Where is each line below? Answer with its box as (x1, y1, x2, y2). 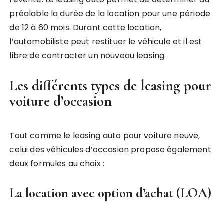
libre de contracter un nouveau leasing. (9, 49, 166, 61)
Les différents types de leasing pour (9, 76, 212, 94)
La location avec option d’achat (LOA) (9, 184, 212, 201)
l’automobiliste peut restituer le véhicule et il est (9, 35, 202, 47)
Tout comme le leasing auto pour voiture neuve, (9, 129, 200, 141)
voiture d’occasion (9, 92, 112, 110)
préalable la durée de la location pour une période (9, 7, 210, 19)
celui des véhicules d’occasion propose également (9, 143, 211, 155)
